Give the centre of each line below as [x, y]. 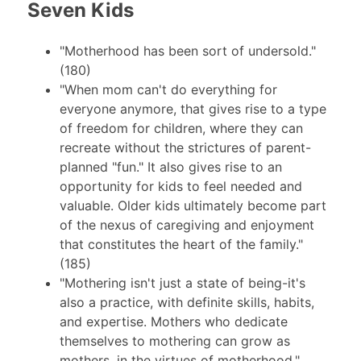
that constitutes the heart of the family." [181, 244]
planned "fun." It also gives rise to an [170, 166]
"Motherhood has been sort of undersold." [187, 50]
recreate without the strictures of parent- [185, 147]
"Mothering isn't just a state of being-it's [182, 282]
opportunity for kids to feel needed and [180, 186]
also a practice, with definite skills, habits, [187, 302]
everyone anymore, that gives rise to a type [193, 108]
